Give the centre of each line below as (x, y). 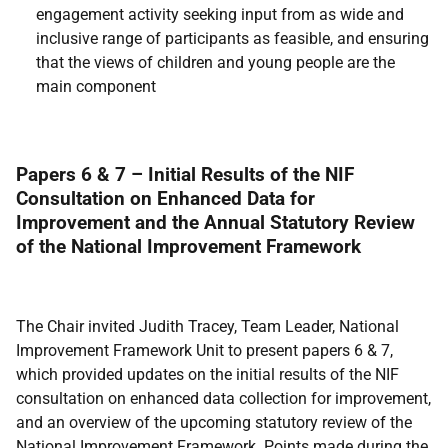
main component (96, 86)
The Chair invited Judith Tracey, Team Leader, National (207, 326)
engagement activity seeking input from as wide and (220, 14)
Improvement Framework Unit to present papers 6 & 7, (204, 350)
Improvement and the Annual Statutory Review (215, 222)
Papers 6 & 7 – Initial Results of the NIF (185, 174)
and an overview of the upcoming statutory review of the (214, 422)
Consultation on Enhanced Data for (165, 198)
